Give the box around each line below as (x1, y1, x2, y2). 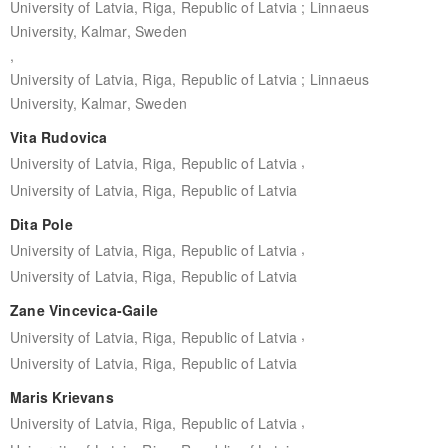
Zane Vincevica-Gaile (9, 300, 158, 321)
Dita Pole (9, 213, 73, 234)
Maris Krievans (9, 386, 114, 407)
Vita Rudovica (9, 126, 108, 147)
